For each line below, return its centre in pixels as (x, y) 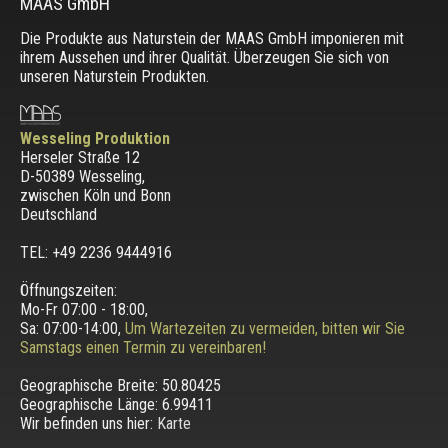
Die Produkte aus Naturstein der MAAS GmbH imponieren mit (211, 38)
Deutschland (58, 214)
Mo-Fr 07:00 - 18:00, (83, 309)
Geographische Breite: (90, 385)
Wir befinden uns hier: (88, 423)
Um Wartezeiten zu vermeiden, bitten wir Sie (264, 328)
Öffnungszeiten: (68, 290)
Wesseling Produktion (94, 138)
